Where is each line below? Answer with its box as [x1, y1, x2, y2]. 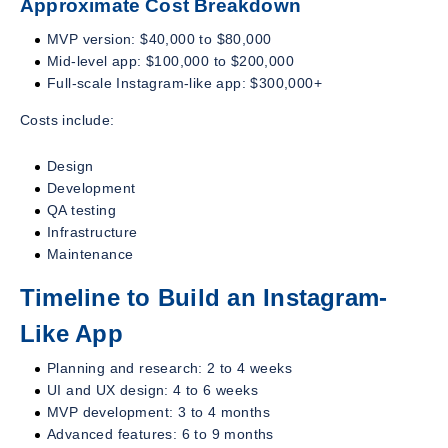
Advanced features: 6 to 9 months [47, 425, 274, 442]
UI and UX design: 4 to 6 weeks [47, 381, 258, 398]
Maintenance [47, 245, 134, 262]
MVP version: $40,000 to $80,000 [47, 30, 272, 47]
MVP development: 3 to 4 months [47, 403, 270, 420]
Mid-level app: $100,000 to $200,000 [47, 52, 294, 69]
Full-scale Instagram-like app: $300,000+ [47, 74, 322, 91]
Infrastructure [47, 223, 138, 240]
